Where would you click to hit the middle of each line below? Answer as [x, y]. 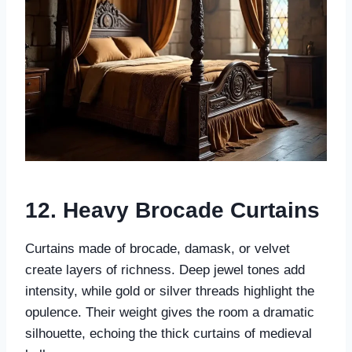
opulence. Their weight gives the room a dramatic [170, 313]
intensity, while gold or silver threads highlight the [170, 291]
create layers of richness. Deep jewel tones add [165, 270]
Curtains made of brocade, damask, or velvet [158, 249]
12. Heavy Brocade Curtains [172, 211]
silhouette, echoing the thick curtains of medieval [169, 334]
